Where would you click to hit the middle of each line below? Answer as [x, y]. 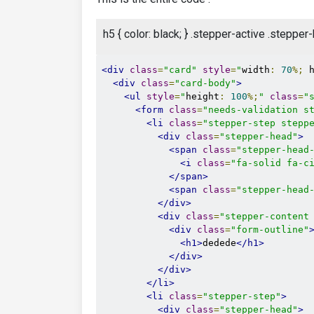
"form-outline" [270, 229]
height [203, 96]
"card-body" [205, 83]
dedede [219, 243]
